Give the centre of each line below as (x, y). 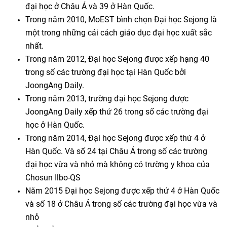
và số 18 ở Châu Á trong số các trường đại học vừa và (121, 204)
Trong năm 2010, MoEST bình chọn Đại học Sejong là (121, 20)
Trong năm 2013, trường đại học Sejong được (107, 99)
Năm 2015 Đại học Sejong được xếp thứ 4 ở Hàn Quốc (122, 191)
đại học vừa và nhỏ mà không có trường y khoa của (118, 164)
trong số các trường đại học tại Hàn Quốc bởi (106, 72)
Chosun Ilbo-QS (53, 178)
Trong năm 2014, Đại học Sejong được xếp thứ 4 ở (115, 138)
